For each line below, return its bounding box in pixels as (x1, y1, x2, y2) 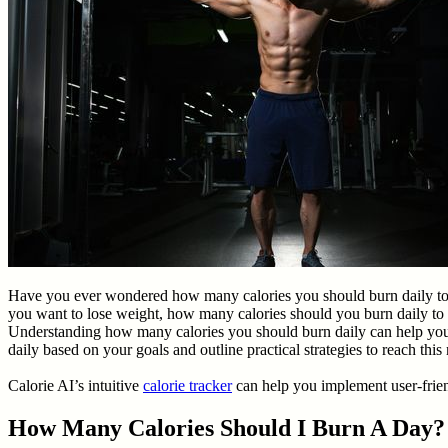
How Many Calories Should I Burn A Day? (8, 414, 445, 441)
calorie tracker (143, 376, 232, 394)
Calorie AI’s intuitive (8, 376, 143, 394)
